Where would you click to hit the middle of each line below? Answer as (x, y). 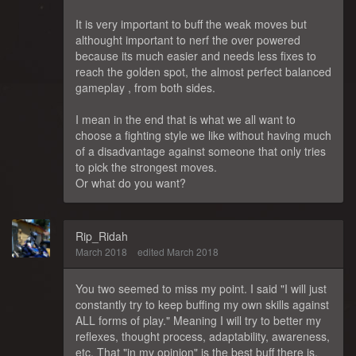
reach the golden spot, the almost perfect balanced (203, 71)
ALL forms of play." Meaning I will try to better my (198, 320)
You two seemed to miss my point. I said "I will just (201, 288)
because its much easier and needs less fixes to (196, 55)
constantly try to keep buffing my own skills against (202, 304)
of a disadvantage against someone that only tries (201, 151)
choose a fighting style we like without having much (203, 135)
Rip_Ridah (102, 236)
